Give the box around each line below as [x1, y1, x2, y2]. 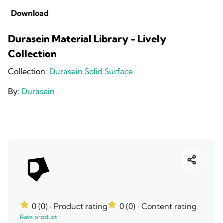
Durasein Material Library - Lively [8, 32, 166, 45]
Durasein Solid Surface [49, 66, 133, 76]
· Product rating [50, 201, 108, 211]
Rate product [20, 213, 57, 221]
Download [11, 8, 49, 18]
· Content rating [137, 201, 197, 211]
